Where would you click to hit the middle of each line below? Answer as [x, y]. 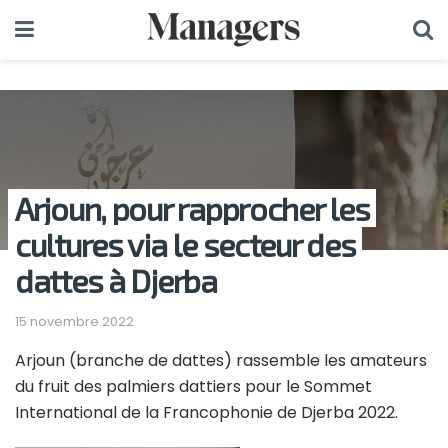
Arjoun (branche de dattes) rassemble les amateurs [221, 360]
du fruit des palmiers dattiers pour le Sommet [193, 386]
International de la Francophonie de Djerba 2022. [206, 412]
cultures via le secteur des [185, 244]
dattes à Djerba [116, 280]
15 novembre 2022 [74, 321]
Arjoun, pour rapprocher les [192, 208]
